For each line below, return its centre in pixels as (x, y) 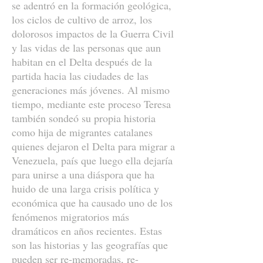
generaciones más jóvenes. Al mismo (91, 90)
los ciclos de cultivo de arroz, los (82, 19)
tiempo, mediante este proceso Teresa (91, 104)
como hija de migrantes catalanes (82, 132)
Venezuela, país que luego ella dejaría (92, 160)
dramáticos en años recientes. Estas (87, 231)
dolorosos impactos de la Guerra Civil (93, 33)
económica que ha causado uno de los (92, 203)
